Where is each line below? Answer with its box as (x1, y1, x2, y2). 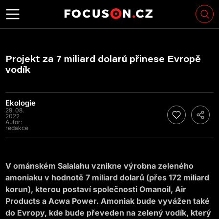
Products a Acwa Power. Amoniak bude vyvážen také (5, 196, 210, 206)
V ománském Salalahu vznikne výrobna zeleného (5, 161, 194, 171)
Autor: (5, 118, 22, 126)
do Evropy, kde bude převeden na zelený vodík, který (5, 208, 212, 218)
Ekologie (5, 98, 36, 108)
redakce (5, 124, 29, 131)
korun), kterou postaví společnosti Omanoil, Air (5, 184, 187, 194)
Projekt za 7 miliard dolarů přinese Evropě (5, 53, 201, 65)
